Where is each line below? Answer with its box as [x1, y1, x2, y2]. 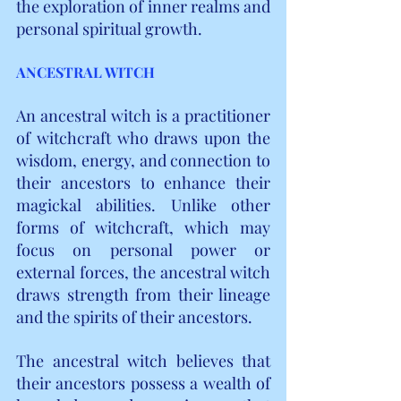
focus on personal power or [16, 238, 270, 260]
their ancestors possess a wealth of [16, 371, 270, 394]
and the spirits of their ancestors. [16, 305, 252, 328]
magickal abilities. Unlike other [16, 193, 270, 216]
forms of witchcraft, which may [16, 216, 270, 238]
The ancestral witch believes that [16, 349, 270, 371]
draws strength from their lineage [16, 283, 270, 305]
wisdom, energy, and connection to [16, 149, 270, 171]
